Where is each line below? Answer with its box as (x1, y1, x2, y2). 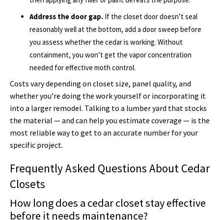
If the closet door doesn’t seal (103, 11, 197, 21)
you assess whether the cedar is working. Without (29, 37, 183, 47)
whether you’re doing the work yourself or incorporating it (10, 91, 206, 101)
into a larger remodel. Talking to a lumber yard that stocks (10, 103, 207, 113)
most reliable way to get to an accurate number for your (10, 128, 198, 138)
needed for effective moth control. (29, 62, 136, 72)
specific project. (10, 140, 63, 150)
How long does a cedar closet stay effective (10, 195, 206, 210)
